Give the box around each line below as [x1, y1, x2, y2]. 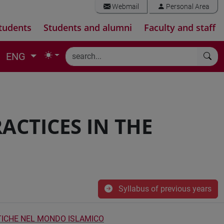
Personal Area [164, 2, 209, 11]
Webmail [110, 2, 139, 11]
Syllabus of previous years [116, 184, 211, 193]
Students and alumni [43, 21, 132, 33]
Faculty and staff [144, 21, 215, 33]
